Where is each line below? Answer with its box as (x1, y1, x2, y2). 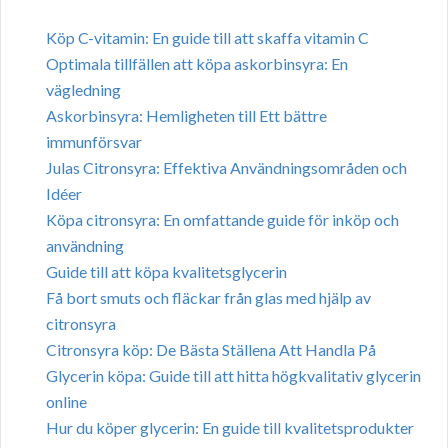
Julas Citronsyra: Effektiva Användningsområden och (46, 158, 407, 178)
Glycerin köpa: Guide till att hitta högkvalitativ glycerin (46, 366, 421, 386)
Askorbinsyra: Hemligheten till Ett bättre (46, 106, 327, 126)
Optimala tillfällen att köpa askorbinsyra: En (46, 54, 348, 74)
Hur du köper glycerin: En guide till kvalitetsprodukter (46, 418, 414, 438)
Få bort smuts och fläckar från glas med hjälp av (46, 288, 371, 308)
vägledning (46, 80, 121, 100)
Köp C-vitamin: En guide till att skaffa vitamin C (46, 28, 369, 48)
